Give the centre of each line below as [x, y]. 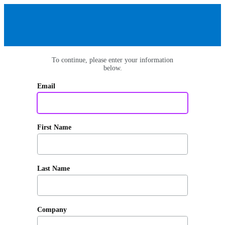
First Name [54, 127]
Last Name [53, 168]
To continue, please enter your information [113, 60]
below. [113, 68]
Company [52, 210]
